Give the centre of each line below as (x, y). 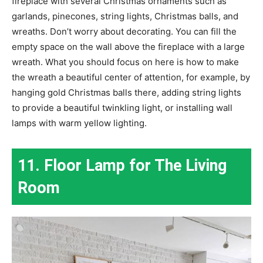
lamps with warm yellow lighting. (79, 123)
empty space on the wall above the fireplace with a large (128, 47)
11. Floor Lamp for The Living (122, 166)
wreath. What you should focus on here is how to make (125, 62)
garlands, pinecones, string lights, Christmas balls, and (125, 16)
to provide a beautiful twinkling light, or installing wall (122, 108)
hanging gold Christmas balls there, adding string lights (127, 93)
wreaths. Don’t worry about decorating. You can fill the (124, 32)
